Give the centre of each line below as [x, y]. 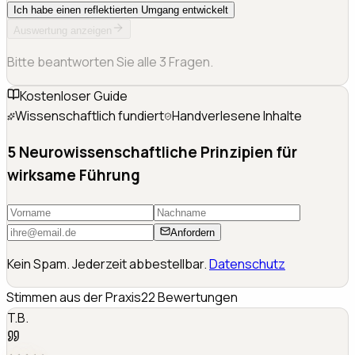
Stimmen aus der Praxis [74, 297]
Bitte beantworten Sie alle [83, 62]
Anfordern [193, 232]
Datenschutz [247, 263]
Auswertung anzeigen [63, 31]
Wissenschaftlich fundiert [90, 116]
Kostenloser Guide [74, 96]
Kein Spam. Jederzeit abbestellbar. [107, 263]
